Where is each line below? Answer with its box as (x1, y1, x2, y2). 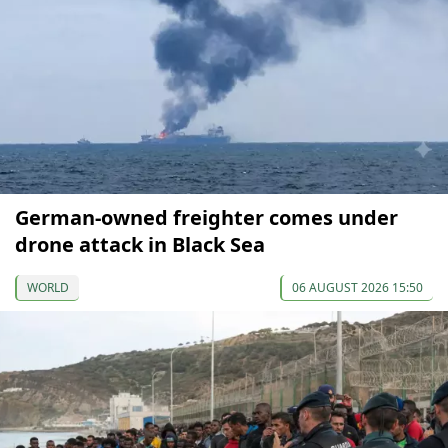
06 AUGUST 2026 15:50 (292, 279, 423, 297)
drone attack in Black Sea (15, 231, 265, 259)
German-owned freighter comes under (15, 204, 398, 232)
